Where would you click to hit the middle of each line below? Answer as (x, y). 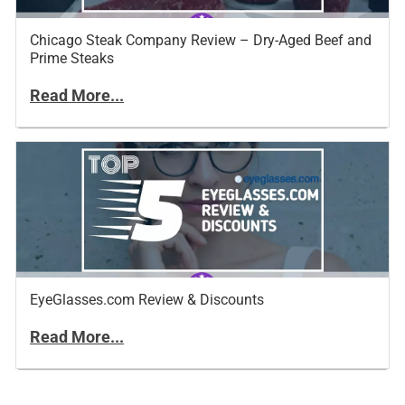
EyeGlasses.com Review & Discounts (147, 299)
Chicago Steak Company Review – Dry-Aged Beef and (201, 40)
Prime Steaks (72, 58)
